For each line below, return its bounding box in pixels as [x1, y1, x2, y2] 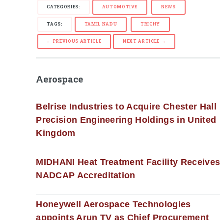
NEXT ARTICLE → [123, 38, 166, 44]
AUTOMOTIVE [102, 3, 138, 9]
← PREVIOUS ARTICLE [47, 38, 102, 44]
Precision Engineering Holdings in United [36, 115, 217, 125]
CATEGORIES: [47, 3, 81, 9]
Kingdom [36, 128, 76, 138]
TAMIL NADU [84, 21, 117, 27]
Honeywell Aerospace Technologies [36, 199, 191, 209]
